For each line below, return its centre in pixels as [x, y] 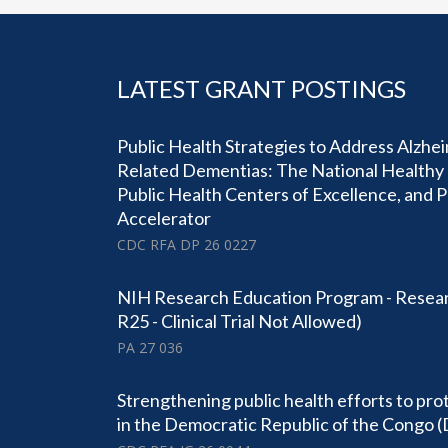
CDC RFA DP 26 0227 [186, 245]
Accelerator [164, 218]
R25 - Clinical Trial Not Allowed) [239, 321]
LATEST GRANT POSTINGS [261, 89]
